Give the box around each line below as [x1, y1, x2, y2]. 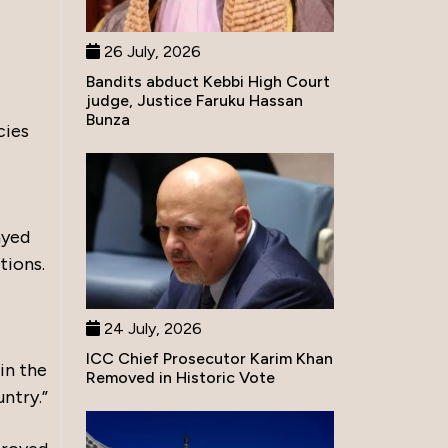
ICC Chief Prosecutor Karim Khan [86, 348, 333, 368]
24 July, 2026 [100, 318, 202, 338]
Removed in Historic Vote [86, 367, 275, 387]
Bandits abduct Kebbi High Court [86, 72, 330, 92]
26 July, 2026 [100, 42, 201, 62]
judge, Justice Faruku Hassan [86, 91, 303, 111]
